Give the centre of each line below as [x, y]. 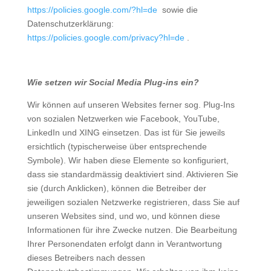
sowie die [177, 10]
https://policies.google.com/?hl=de [92, 10]
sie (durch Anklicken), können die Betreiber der [116, 188]
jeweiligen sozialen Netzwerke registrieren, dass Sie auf [133, 202]
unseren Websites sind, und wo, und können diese [123, 216]
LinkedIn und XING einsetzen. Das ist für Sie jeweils [126, 132]
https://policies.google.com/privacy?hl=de [106, 38]
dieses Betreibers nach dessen [86, 258]
